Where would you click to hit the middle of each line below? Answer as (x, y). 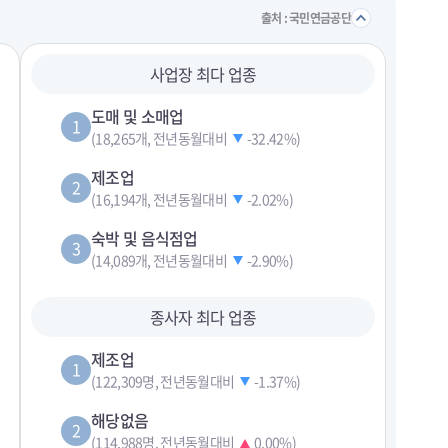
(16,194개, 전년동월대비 (159, 199)
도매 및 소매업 (137, 116)
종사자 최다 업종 (203, 317)
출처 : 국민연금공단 (305, 17)
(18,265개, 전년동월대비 (159, 138)
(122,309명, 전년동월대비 (163, 381)
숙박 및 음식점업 (144, 238)
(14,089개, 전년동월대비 (159, 260)
